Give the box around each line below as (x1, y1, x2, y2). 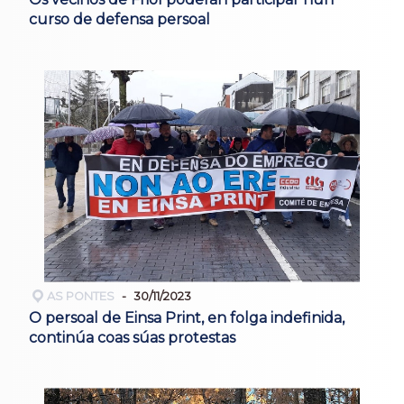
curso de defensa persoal (29, 10, 210, 28)
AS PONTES (47, 289, 115, 303)
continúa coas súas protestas (29, 328, 235, 346)
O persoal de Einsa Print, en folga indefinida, (29, 308, 344, 326)
